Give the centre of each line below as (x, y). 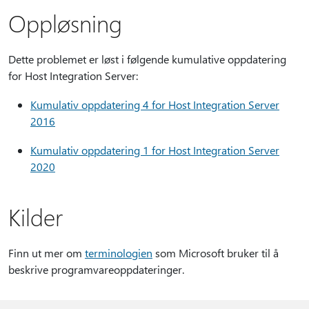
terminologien (119, 253)
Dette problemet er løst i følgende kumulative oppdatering (147, 59)
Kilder (36, 217)
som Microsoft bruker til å (216, 253)
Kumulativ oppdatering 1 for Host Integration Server (155, 150)
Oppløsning (65, 23)
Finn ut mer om (47, 253)
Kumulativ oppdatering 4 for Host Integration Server (155, 104)
